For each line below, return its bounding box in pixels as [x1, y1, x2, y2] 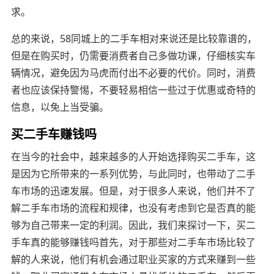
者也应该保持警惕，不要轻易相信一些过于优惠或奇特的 [10, 83, 256, 97]
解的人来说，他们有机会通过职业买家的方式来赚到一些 [10, 252, 256, 266]
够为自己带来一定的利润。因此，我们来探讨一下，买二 [10, 218, 256, 232]
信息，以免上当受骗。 [10, 100, 109, 114]
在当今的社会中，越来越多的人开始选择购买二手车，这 [10, 149, 256, 163]
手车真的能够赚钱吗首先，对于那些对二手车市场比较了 [10, 235, 256, 249]
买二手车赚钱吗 [10, 124, 97, 143]
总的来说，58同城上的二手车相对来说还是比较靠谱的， [10, 31, 257, 45]
